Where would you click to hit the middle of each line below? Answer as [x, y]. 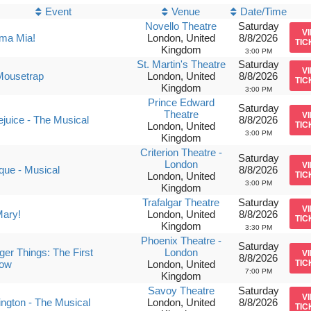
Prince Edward [181, 102]
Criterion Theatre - [181, 152]
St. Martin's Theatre [181, 64]
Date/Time [263, 11]
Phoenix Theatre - [181, 241]
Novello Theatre [181, 26]
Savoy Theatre [181, 291]
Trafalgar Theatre [181, 202]
